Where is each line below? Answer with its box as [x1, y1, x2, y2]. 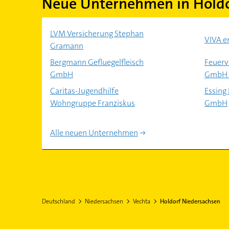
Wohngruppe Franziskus [50, 98, 135, 108]
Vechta [132, 197, 150, 205]
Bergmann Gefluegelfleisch [50, 57, 144, 67]
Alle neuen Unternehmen [50, 127, 138, 138]
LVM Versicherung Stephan [50, 28, 144, 39]
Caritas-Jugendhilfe [50, 85, 119, 96]
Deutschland [41, 197, 75, 205]
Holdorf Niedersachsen [159, 197, 220, 205]
